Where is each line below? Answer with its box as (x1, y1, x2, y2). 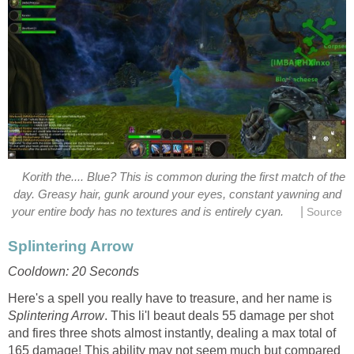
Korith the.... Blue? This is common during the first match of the (21, 171, 345, 184)
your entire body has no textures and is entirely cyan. (12, 205, 284, 219)
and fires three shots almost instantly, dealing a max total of (8, 326, 336, 340)
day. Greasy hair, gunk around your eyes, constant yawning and (13, 188, 341, 201)
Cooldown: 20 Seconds (8, 264, 139, 278)
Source (306, 206, 342, 219)
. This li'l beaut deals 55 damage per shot (104, 308, 333, 322)
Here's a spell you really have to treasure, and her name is (8, 291, 332, 305)
